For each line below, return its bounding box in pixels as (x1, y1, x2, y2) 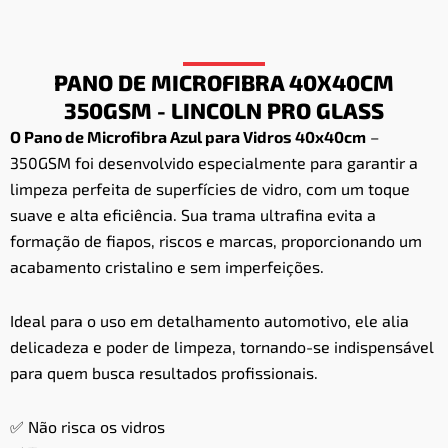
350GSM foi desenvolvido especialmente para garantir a (10, 153, 418, 173)
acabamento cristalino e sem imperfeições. (10, 257, 324, 277)
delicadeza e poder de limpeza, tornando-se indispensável (10, 337, 434, 357)
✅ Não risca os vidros (10, 417, 165, 437)
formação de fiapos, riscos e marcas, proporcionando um (10, 231, 422, 251)
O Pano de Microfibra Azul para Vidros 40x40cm (10, 127, 366, 147)
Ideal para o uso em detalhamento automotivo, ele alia (10, 311, 409, 331)
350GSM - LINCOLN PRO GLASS (64, 97, 384, 124)
